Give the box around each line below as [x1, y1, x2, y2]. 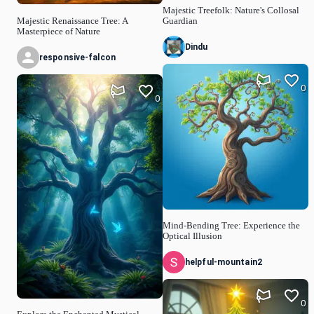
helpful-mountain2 [185, 257, 262, 268]
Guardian [163, 15, 198, 26]
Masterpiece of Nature [17, 26, 100, 36]
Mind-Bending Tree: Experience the [163, 221, 300, 231]
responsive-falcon [39, 52, 116, 62]
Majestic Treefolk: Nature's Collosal [163, 5, 299, 15]
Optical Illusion [163, 231, 222, 242]
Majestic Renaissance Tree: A [17, 15, 128, 26]
